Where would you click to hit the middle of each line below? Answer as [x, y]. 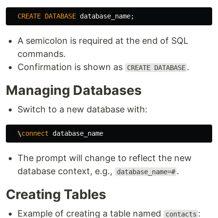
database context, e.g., [66, 171]
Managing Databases [74, 90]
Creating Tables [56, 194]
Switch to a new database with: [82, 109]
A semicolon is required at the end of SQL [103, 41]
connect [35, 133]
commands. [42, 54]
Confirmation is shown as [71, 67]
